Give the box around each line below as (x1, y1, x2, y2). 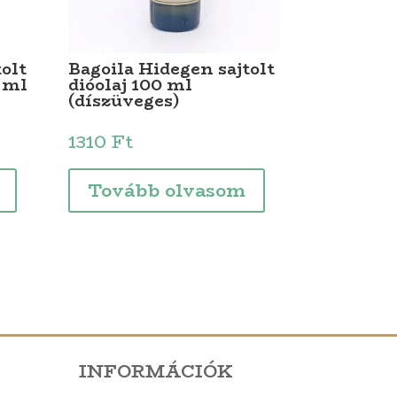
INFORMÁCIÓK (79, 356, 234, 385)
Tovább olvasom (87, 176, 245, 205)
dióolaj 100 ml (67, 73, 192, 98)
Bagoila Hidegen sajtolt (67, 57, 275, 82)
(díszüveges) (67, 89, 180, 114)
